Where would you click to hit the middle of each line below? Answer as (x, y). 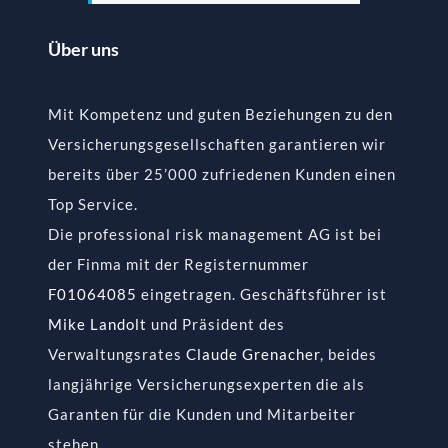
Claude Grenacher (252, 354)
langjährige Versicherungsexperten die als (206, 384)
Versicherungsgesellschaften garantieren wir (216, 144)
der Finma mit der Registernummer (178, 264)
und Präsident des (215, 324)
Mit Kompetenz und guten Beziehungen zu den (220, 114)
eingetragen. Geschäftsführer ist (261, 294)
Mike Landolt (97, 324)
